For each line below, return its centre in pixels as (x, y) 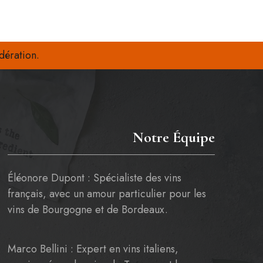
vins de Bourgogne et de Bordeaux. (87, 210)
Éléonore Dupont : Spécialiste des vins (94, 178)
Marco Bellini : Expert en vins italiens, (93, 249)
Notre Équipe (173, 137)
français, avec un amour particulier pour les (107, 194)
